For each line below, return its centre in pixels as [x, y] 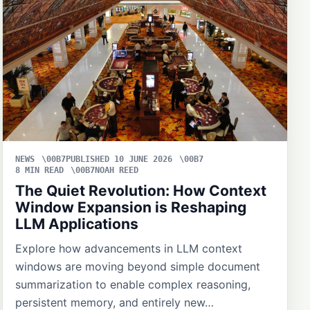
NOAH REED [116, 170]
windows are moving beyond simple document [137, 266]
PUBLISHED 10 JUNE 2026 [119, 159]
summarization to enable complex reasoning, [133, 284]
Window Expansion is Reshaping [130, 207]
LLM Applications [76, 224]
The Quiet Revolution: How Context [140, 190]
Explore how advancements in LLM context [128, 248]
